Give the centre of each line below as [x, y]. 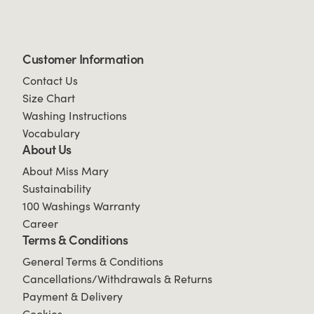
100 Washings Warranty [81, 206]
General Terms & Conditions [93, 262]
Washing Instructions [75, 116]
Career [40, 224]
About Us [47, 150]
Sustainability [57, 189]
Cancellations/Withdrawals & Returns [117, 279]
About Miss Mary [66, 171]
